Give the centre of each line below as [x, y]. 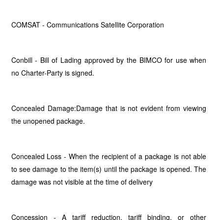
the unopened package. [48, 121]
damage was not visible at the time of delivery [82, 182]
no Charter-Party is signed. [53, 73]
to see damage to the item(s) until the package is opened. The [109, 169]
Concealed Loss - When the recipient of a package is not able [109, 156]
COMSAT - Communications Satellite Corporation [87, 25]
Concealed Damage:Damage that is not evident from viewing [109, 108]
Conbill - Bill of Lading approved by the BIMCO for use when [109, 60]
